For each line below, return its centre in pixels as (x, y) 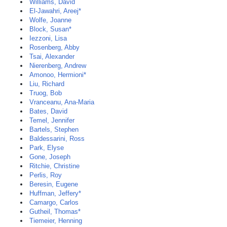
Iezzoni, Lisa (48, 38)
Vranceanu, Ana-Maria (62, 102)
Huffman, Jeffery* (55, 193)
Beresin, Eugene (54, 184)
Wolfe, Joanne (50, 20)
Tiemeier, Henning (56, 221)
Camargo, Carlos (54, 202)
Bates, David (48, 111)
